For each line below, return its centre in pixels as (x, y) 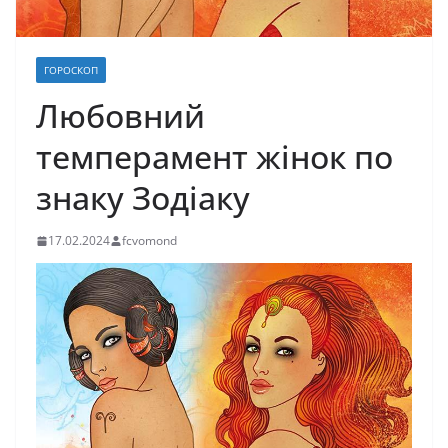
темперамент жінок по (214, 157)
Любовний (120, 116)
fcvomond (149, 241)
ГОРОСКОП (71, 70)
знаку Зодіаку (143, 198)
